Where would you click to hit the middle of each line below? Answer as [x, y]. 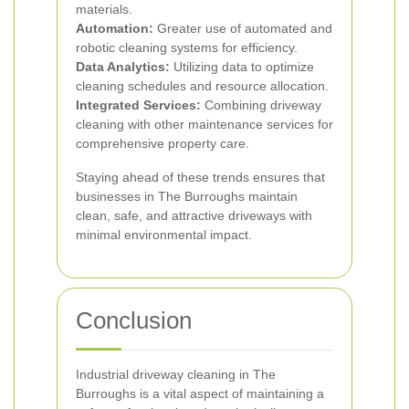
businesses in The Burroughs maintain [187, 196]
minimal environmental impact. [164, 235]
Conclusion [134, 320]
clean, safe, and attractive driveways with [194, 215]
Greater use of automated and [243, 28]
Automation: [115, 28]
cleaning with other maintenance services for [204, 124]
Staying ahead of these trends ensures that [200, 177]
